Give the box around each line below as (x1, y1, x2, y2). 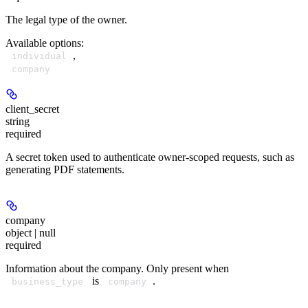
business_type (12, 276, 83, 287)
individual (12, 50, 67, 61)
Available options (5, 36, 81, 49)
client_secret (5, 102, 59, 115)
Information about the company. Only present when (5, 262, 229, 274)
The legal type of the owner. (5, 13, 127, 25)
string (5, 115, 30, 127)
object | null (5, 226, 56, 239)
